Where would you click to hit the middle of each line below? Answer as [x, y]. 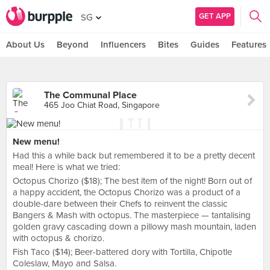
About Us [25, 45]
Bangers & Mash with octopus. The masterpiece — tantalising [132, 215]
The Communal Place [90, 95]
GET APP [215, 16]
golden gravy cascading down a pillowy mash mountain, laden [134, 227]
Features [249, 45]
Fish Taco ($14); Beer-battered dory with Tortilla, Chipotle [122, 252]
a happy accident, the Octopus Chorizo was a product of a [127, 192]
